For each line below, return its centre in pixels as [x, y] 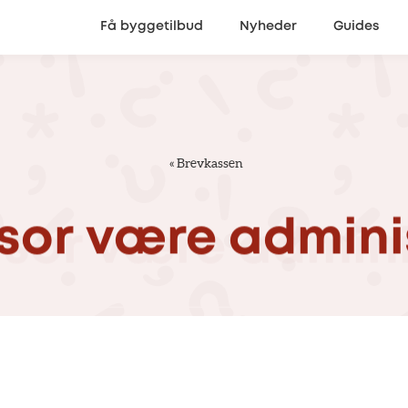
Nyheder [268, 27]
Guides [356, 27]
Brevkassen [210, 163]
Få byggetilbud [152, 27]
